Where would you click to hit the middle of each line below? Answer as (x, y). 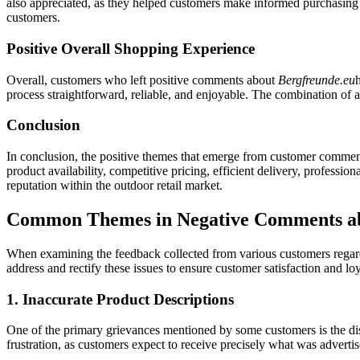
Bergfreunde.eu (317, 80)
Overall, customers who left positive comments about (142, 80)
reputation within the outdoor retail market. (115, 185)
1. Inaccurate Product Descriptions (120, 299)
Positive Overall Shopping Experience (131, 48)
